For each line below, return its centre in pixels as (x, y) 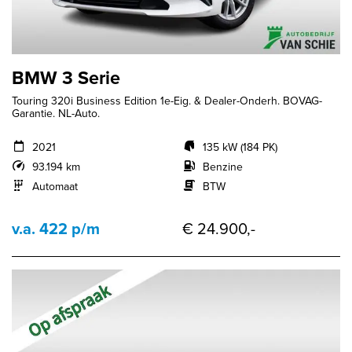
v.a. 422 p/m (56, 229)
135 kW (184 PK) (240, 148)
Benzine (222, 167)
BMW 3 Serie (66, 78)
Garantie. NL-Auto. (56, 114)
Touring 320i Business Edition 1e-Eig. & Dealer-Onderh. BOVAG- (167, 101)
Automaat (55, 187)
